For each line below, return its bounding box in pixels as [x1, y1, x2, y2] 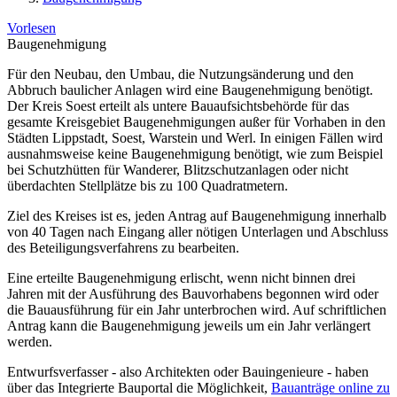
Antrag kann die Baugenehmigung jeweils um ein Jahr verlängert [7, 318, 370, 333]
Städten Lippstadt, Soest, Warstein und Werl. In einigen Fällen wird [7, 130, 383, 145]
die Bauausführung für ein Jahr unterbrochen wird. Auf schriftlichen [7, 302, 386, 317]
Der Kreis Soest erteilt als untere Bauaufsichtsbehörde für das [7, 98, 349, 113]
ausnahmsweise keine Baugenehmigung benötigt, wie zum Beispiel [7, 146, 383, 161]
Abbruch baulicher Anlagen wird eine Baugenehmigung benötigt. [7, 82, 373, 97]
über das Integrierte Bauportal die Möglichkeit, [7, 380, 271, 395]
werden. [7, 334, 52, 349]
